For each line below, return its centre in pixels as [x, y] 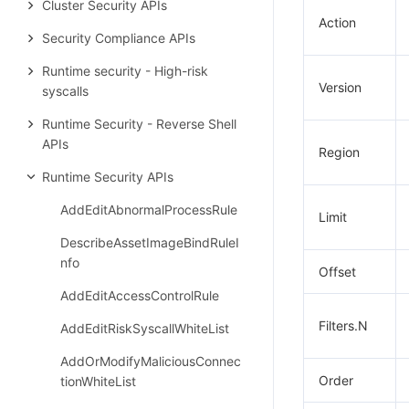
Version [340, 87]
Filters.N [343, 325]
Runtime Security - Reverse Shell [139, 124]
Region [339, 152]
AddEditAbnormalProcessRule [149, 210]
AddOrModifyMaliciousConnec [151, 361]
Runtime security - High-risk [125, 71]
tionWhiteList [98, 381]
